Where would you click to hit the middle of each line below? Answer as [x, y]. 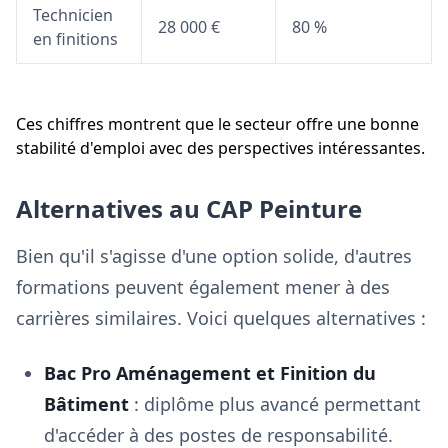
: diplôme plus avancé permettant [275, 404]
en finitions [75, 39]
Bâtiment [86, 404]
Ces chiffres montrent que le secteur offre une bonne [217, 124]
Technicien [73, 15]
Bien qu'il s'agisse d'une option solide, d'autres [214, 256]
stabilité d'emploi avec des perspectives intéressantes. [220, 148]
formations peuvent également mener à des [203, 287]
